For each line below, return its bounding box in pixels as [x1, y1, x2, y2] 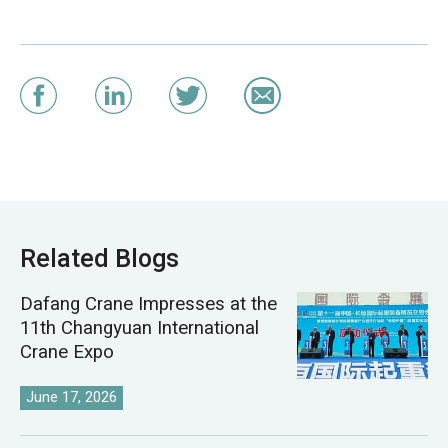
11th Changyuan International [19, 314, 259, 343]
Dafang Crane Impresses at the [19, 290, 277, 319]
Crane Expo [19, 338, 114, 367]
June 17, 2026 [26, 386, 118, 409]
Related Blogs [19, 240, 179, 277]
